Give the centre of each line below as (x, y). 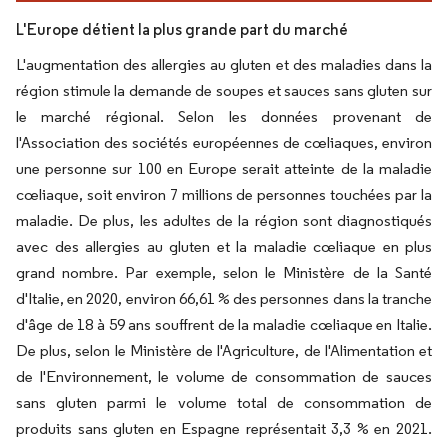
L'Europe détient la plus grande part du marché (182, 30)
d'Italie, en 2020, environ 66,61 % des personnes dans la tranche (224, 299)
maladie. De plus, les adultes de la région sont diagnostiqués (224, 221)
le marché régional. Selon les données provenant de (224, 117)
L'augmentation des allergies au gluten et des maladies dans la (224, 65)
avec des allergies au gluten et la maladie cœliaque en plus (224, 247)
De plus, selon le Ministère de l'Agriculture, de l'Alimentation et (224, 351)
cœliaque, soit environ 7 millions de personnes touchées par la (224, 195)
